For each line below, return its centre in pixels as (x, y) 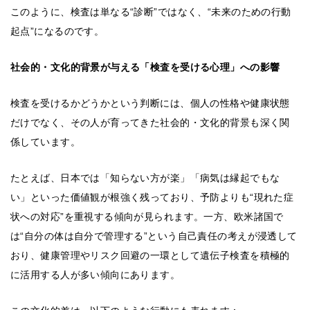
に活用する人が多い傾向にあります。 (95, 275)
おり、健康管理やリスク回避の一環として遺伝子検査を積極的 (150, 256)
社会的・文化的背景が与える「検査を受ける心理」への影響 (145, 67)
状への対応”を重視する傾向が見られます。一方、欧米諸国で (147, 217)
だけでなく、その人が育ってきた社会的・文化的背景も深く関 (150, 123)
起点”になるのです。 (57, 31)
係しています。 (45, 142)
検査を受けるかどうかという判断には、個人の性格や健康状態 (150, 103)
